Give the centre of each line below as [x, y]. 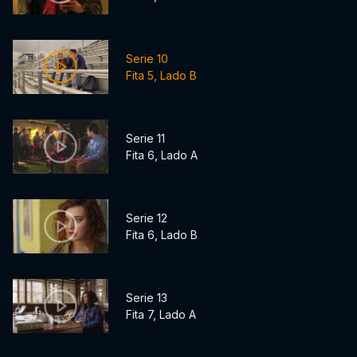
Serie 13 [147, 298]
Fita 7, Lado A [161, 315]
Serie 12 [147, 218]
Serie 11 [145, 139]
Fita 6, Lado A [162, 155]
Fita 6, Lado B [162, 235]
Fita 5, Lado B [161, 76]
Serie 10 [147, 59]
